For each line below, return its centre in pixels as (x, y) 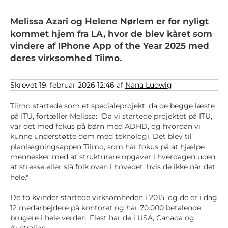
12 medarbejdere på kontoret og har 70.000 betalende (106, 208)
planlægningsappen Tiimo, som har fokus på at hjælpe (107, 147)
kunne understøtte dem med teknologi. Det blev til (101, 136)
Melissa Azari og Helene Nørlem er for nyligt (109, 21)
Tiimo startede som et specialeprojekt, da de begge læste (112, 106)
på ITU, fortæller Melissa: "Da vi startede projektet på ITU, (111, 116)
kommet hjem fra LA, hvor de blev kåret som (111, 34)
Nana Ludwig (149, 85)
